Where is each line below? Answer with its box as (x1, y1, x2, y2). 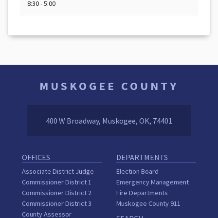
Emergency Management (116, 178, 189, 186)
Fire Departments (116, 188, 168, 197)
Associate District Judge (22, 167, 94, 176)
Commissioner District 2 (22, 188, 91, 197)
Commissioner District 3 (22, 199, 91, 208)
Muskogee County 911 (116, 199, 181, 208)
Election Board (116, 167, 159, 176)
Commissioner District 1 (22, 178, 91, 186)
